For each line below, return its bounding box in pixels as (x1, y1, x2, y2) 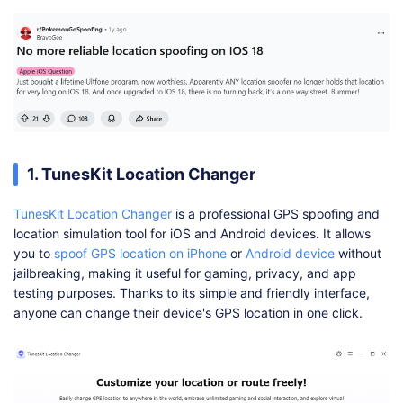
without (335, 245, 381, 261)
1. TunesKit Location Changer (27, 164, 255, 184)
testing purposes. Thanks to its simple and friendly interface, (13, 284, 370, 300)
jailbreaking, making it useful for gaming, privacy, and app (13, 264, 356, 281)
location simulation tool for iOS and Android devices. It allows (13, 225, 371, 241)
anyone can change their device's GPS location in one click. (13, 304, 363, 320)
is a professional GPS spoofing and (172, 205, 380, 221)
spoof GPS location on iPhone (54, 245, 227, 261)
